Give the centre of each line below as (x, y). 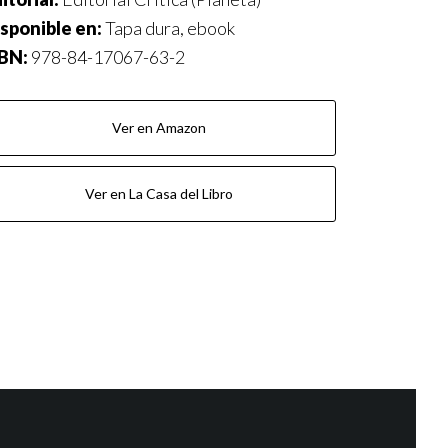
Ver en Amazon (158, 127)
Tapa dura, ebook (169, 28)
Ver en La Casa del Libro (158, 193)
